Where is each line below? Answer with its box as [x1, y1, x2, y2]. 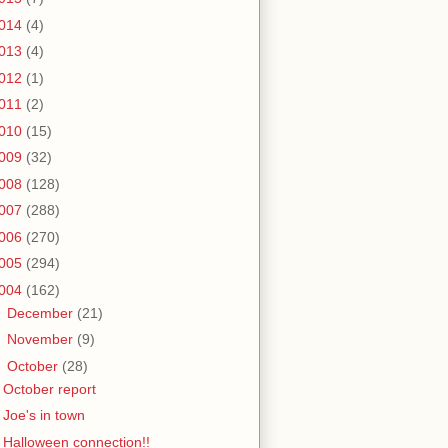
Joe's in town [2, 407, 85, 424]
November [6, 331, 77, 348]
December [6, 304, 77, 321]
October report [2, 380, 96, 397]
